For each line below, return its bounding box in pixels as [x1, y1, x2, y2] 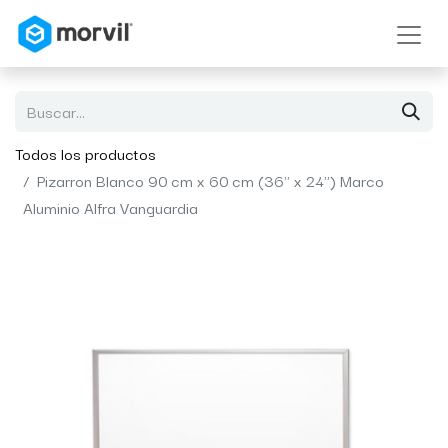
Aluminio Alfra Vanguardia [23, 194, 198, 219]
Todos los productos [15, 140, 156, 165]
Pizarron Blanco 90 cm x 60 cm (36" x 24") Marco [37, 167, 384, 192]
